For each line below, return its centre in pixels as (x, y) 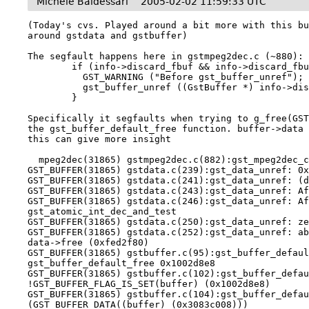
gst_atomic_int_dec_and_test (102, 211)
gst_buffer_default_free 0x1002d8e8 (122, 263)
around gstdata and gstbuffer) (108, 36)
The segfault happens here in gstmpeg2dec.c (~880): (166, 56)
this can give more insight (100, 139)
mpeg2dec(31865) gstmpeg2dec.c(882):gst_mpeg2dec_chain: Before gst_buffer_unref (33, 160)
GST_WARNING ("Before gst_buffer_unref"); (56, 77)
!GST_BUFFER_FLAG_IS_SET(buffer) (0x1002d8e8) (149, 284)
